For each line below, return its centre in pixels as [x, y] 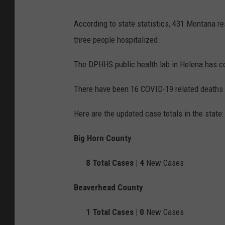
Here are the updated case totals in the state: [149, 114]
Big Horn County [103, 138]
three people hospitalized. [117, 40]
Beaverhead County [108, 188]
